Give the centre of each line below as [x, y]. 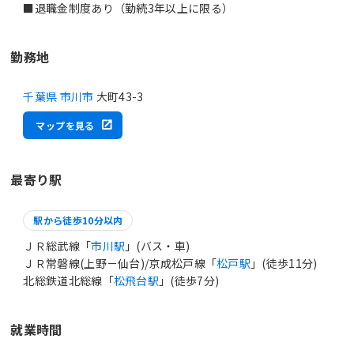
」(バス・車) [158, 245]
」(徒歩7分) [189, 280]
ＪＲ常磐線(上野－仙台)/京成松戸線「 [120, 263]
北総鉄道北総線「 [68, 280]
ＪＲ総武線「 [57, 245]
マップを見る [65, 125]
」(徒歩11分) [284, 263]
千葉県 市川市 [58, 96]
